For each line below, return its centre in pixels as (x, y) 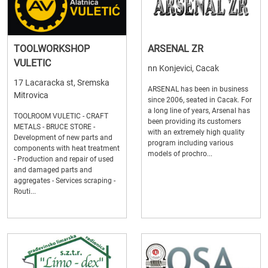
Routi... (25, 192)
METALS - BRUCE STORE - (54, 127)
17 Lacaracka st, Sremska (62, 83)
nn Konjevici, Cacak (183, 68)
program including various (191, 143)
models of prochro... (180, 154)
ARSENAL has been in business (198, 89)
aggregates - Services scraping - (65, 181)
